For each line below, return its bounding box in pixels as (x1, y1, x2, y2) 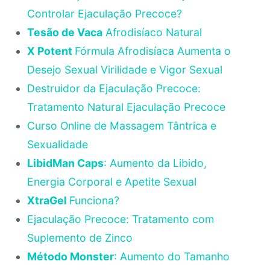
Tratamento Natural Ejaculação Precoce (27, 101, 225, 113)
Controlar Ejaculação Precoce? (27, 7, 182, 20)
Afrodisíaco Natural (102, 26, 202, 39)
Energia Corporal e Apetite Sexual (27, 175, 196, 188)
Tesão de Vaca (27, 26, 102, 39)
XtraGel (27, 194, 69, 207)
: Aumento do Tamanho (113, 250, 230, 263)
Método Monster (27, 250, 114, 263)
